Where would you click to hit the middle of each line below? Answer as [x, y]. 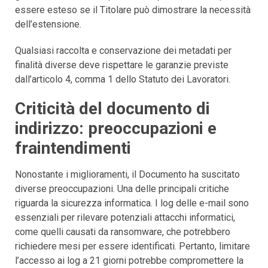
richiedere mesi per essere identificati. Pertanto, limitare [133, 246]
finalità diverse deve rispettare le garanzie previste [122, 65]
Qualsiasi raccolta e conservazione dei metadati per [123, 50]
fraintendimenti [73, 148]
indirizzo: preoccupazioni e [116, 128]
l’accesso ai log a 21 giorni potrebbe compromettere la [129, 260]
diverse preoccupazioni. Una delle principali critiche [122, 188]
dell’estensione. [48, 24]
